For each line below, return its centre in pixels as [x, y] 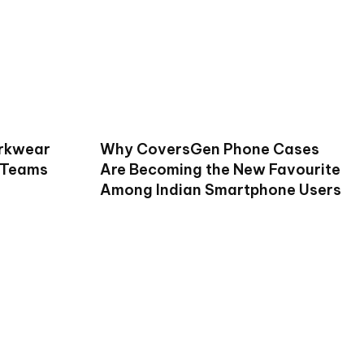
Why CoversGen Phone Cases [209, 149]
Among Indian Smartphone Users [220, 189]
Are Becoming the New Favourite [220, 169]
